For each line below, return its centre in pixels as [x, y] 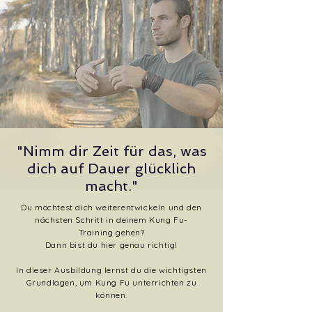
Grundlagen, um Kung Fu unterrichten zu [111, 282]
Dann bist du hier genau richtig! [111, 245]
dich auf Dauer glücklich [111, 169]
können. [111, 295]
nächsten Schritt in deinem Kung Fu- [111, 220]
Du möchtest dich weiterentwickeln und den [111, 207]
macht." [111, 186]
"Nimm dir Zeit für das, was [111, 151]
